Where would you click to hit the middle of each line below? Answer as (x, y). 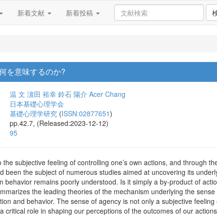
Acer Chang (107, 94)
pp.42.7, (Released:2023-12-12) (59, 123)
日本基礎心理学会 (37, 104)
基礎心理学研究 (33, 113)
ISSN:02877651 (86, 113)
